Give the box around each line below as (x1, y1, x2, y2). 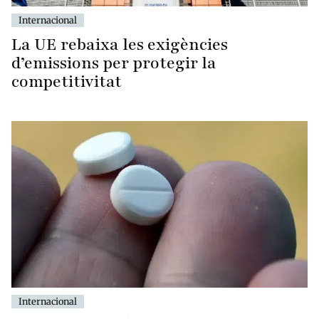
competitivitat (11, 70, 122, 93)
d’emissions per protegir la (11, 51, 216, 74)
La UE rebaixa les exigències (11, 33, 228, 56)
